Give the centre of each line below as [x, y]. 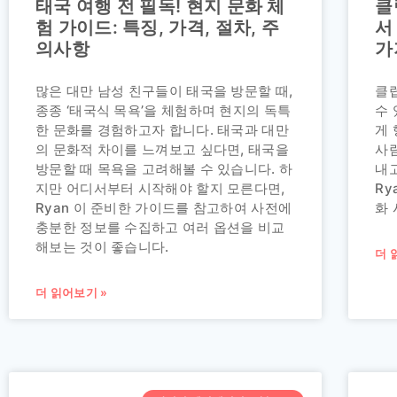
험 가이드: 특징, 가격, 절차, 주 [157, 27]
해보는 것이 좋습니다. [102, 246]
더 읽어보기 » [72, 292]
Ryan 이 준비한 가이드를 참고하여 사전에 [164, 207]
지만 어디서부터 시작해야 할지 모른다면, [160, 188]
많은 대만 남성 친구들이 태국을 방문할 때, [164, 90]
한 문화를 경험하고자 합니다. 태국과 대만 [162, 129]
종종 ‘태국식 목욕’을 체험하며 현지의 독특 [163, 110]
